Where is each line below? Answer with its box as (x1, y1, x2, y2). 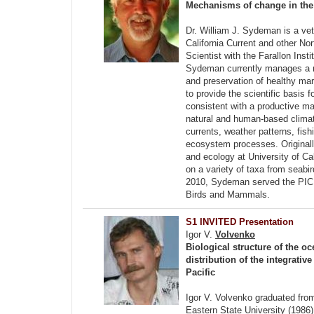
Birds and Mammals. (186, 189, 270, 200)
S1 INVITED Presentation (186, 217, 294, 227)
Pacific (186, 267, 215, 278)
